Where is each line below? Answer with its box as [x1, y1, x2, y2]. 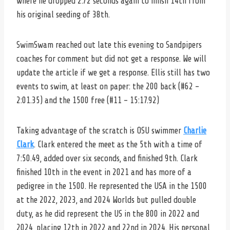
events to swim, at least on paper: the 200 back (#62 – [16, 81, 199, 91]
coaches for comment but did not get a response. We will [16, 53, 206, 64]
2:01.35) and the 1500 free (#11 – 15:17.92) [16, 95, 159, 105]
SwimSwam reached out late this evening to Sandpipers [16, 40, 202, 50]
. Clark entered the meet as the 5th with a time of [34, 139, 202, 149]
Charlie [183, 125, 206, 136]
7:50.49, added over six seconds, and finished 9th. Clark [16, 153, 198, 163]
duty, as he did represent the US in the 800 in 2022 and [16, 208, 199, 219]
